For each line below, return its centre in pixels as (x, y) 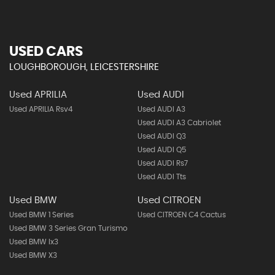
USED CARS (46, 52)
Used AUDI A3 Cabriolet (179, 123)
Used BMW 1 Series (41, 215)
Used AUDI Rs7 (162, 163)
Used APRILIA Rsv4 (41, 109)
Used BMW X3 (33, 255)
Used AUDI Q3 (161, 136)
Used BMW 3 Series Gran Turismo (68, 228)
